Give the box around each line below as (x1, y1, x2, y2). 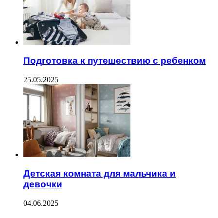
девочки (23, 179, 62, 189)
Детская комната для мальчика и (23, 168, 176, 179)
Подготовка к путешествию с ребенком (23, 55, 206, 66)
